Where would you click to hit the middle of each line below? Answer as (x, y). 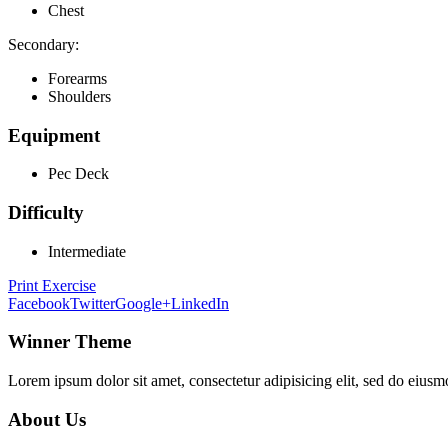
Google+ (143, 303)
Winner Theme (69, 342)
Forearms (77, 78)
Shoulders (79, 96)
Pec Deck (78, 174)
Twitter (92, 303)
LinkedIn (200, 303)
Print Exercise (52, 285)
